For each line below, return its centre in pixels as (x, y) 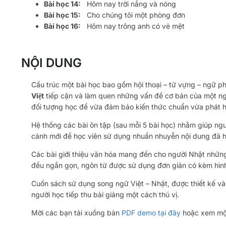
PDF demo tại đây (151, 212)
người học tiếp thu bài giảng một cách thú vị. (105, 194)
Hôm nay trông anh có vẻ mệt (133, 26)
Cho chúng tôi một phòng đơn (133, 15)
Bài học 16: (62, 26)
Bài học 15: (62, 15)
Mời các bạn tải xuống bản (76, 212)
